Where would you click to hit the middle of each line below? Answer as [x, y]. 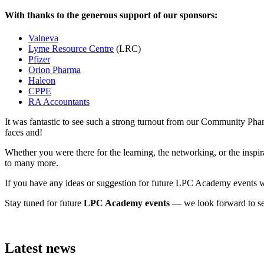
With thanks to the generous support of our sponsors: [111, 15]
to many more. [32, 163]
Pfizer [39, 60]
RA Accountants [59, 102]
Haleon [42, 81]
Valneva [43, 38]
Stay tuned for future [44, 203]
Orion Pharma [55, 70]
